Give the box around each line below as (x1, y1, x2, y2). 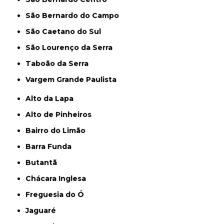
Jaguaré (29, 206, 56, 215)
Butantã (31, 158, 57, 167)
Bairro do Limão (31, 126, 86, 135)
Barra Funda (31, 142, 72, 151)
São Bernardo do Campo (30, 11, 119, 20)
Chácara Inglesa (31, 174, 86, 183)
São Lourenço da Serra (30, 43, 113, 52)
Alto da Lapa (31, 94, 74, 103)
